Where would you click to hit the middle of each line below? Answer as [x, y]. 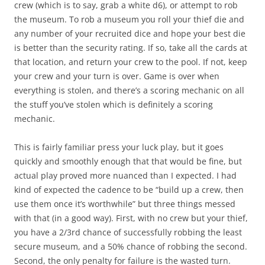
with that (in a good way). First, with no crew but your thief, [131, 218]
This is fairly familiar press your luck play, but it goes [119, 147]
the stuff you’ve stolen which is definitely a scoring [114, 104]
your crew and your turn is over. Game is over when [117, 76]
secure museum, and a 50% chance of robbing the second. [131, 246]
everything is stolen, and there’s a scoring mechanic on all [129, 90]
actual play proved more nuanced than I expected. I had [125, 175]
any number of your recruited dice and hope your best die [130, 33]
